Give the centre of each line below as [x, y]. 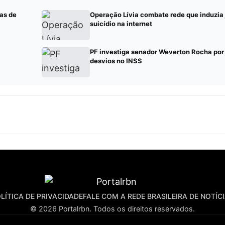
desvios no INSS [116, 61]
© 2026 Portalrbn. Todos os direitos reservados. [113, 209]
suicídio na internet [121, 24]
